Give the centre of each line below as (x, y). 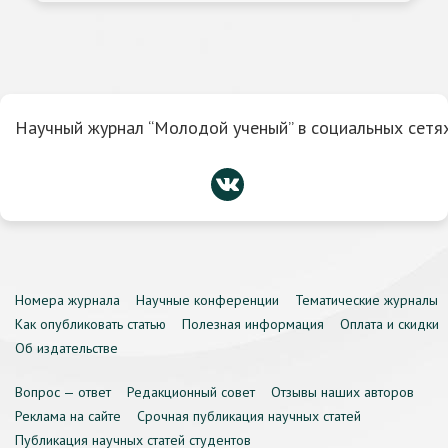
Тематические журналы (366, 300)
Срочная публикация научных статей (249, 416)
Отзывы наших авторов (342, 392)
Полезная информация (253, 324)
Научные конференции (207, 300)
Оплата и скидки (389, 324)
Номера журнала (67, 300)
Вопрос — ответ (63, 392)
